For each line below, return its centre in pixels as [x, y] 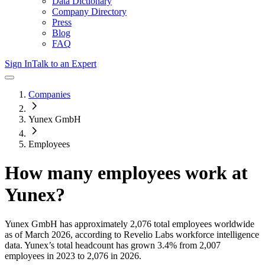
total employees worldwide [203, 224]
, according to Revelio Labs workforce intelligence [165, 234]
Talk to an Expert [64, 64]
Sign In [18, 64]
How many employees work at [126, 173]
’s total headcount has [90, 245]
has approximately [93, 224]
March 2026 [48, 234]
